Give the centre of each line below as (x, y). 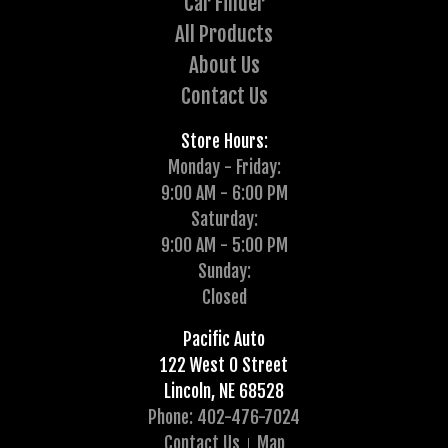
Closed (224, 296)
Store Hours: (224, 140)
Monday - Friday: (224, 166)
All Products (224, 33)
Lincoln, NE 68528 (224, 390)
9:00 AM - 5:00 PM (224, 244)
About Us (224, 64)
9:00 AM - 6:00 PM (224, 192)
